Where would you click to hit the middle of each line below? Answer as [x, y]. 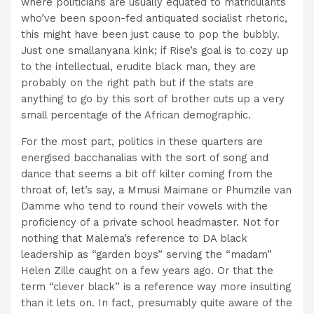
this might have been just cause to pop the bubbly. [151, 35]
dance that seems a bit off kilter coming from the [147, 173]
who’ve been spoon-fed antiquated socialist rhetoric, [155, 19]
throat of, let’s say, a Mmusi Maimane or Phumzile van [157, 190]
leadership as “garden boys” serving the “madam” [147, 254]
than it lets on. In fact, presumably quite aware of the [157, 302]
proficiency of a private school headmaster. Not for [150, 222]
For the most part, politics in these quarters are [142, 141]
